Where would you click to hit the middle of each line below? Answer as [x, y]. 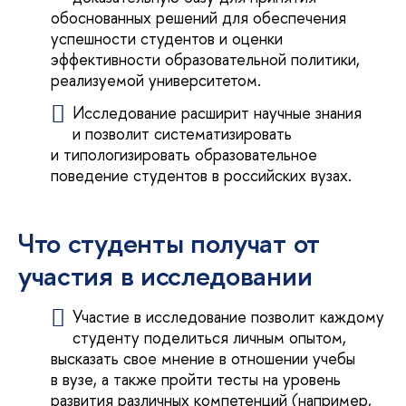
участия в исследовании [165, 276]
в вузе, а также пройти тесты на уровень [196, 379]
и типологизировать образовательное [184, 155]
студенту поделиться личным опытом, [210, 337]
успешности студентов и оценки [167, 38]
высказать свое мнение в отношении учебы [203, 358]
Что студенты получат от [169, 243]
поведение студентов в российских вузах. [201, 176]
